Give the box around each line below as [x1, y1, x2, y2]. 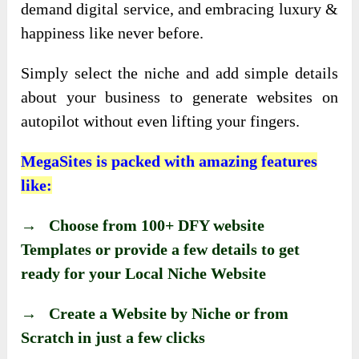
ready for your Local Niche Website [21, 264, 267, 283]
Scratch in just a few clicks [21, 329, 206, 347]
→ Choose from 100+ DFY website [21, 216, 265, 235]
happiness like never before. [21, 24, 204, 42]
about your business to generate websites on [21, 88, 338, 107]
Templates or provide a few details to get [21, 240, 301, 259]
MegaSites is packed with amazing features [21, 152, 318, 171]
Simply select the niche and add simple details [21, 64, 338, 83]
